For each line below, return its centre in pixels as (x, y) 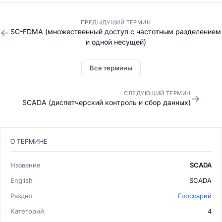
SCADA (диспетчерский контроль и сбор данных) (106, 102)
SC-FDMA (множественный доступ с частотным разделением (116, 31)
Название (26, 165)
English (22, 180)
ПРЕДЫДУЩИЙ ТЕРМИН (116, 22)
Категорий (27, 211)
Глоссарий (195, 196)
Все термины (111, 68)
